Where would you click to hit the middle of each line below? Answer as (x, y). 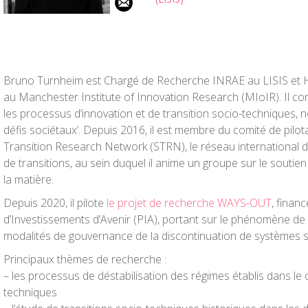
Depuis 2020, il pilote (55, 203)
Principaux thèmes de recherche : (85, 259)
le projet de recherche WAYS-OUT (189, 203)
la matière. (29, 179)
